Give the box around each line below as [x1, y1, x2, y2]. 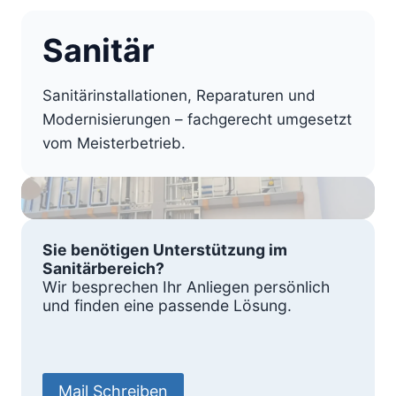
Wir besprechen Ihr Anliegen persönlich [42, 278, 330, 296]
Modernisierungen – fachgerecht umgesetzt [42, 110, 352, 128]
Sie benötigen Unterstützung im [42, 240, 287, 259]
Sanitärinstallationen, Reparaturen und [42, 87, 316, 104]
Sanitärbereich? [42, 259, 164, 278]
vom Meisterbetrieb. [42, 134, 186, 152]
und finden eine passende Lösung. [42, 296, 292, 315]
